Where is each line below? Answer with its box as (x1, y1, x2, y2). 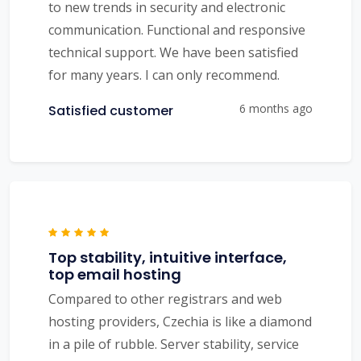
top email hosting (48, 264, 181, 285)
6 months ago (239, 101, 313, 117)
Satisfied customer (48, 102, 173, 121)
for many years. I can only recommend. (48, 66, 280, 85)
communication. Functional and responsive (48, 21, 305, 39)
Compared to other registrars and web (48, 290, 282, 309)
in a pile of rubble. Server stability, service (48, 335, 299, 354)
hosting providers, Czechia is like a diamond (48, 313, 312, 331)
